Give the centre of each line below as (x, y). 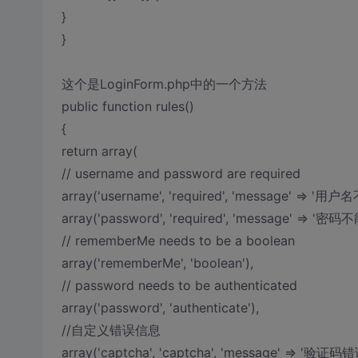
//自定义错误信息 (111, 330)
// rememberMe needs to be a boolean (178, 241)
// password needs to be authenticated (179, 285)
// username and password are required (181, 173)
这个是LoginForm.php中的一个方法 (164, 84)
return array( (99, 151)
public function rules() (127, 106)
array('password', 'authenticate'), (160, 308)
